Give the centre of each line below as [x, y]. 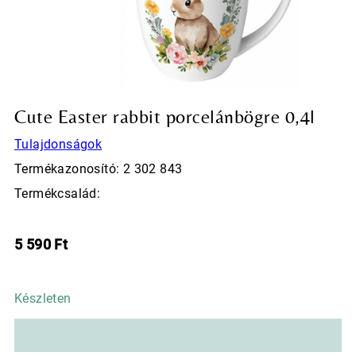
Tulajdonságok [58, 145]
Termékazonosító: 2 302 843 [99, 169]
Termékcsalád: [58, 194]
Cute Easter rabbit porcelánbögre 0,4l [165, 117]
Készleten [43, 299]
